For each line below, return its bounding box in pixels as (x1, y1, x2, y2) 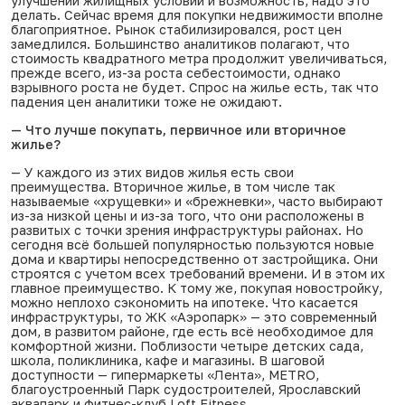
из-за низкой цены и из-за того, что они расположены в (11, 207, 364, 223)
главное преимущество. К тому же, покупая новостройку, (11, 279, 382, 296)
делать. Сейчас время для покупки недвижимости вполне (11, 6, 383, 23)
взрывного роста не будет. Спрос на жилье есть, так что (11, 79, 379, 95)
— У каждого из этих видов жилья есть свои (11, 164, 294, 180)
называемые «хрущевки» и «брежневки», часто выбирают (11, 193, 383, 209)
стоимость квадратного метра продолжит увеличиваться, (11, 50, 387, 66)
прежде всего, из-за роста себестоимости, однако (11, 64, 341, 80)
